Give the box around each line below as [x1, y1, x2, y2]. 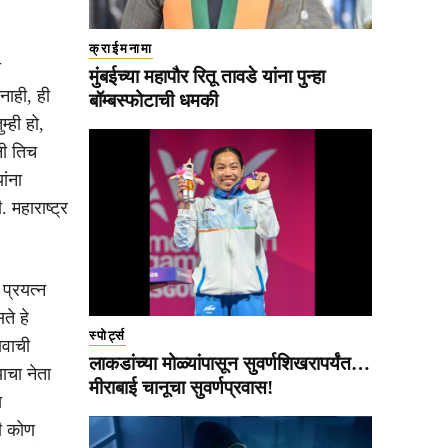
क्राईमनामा [89, 40, 153, 56]
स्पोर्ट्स [89, 327, 126, 343]
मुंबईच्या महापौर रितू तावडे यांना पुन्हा [89, 65, 325, 87]
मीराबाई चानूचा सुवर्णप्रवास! [89, 376, 273, 398]
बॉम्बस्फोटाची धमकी [89, 89, 218, 111]
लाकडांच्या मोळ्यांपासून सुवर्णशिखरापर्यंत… [89, 352, 370, 374]
